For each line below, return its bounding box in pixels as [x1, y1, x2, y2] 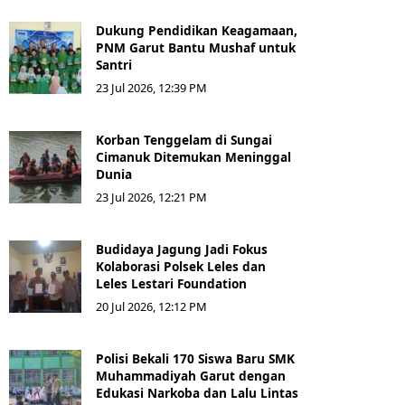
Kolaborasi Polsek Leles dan [96, 258, 266, 276]
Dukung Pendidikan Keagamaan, [96, 22, 297, 40]
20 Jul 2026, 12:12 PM [96, 298, 207, 316]
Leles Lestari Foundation [96, 275, 247, 293]
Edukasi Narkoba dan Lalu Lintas [96, 384, 298, 402]
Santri [96, 56, 132, 74]
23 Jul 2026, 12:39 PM [96, 80, 207, 97]
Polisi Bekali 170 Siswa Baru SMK [96, 350, 295, 368]
